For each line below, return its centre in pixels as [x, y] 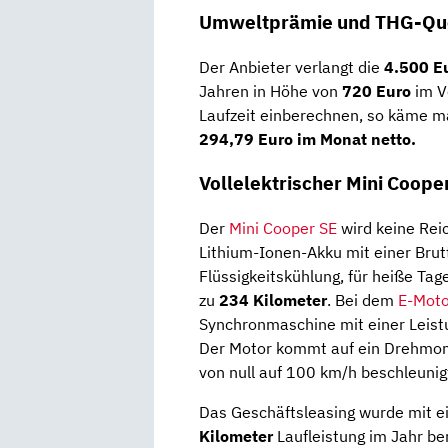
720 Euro [376, 90]
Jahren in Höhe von [270, 90]
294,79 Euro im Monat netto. [307, 138]
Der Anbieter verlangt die [291, 66]
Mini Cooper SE [283, 228]
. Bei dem [362, 300]
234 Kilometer [273, 300]
